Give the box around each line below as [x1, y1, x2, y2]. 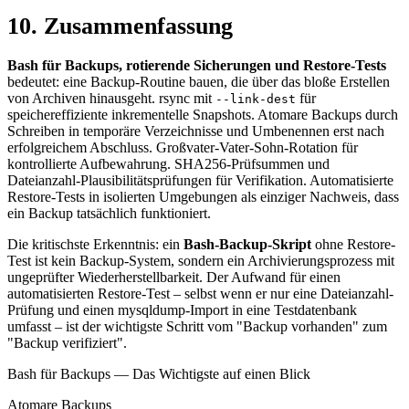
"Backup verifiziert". [7, 335, 127, 351]
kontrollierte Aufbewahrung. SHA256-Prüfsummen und [7, 156, 330, 173]
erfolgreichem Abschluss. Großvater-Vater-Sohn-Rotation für [7, 140, 358, 156]
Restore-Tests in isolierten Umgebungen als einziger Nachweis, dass [7, 189, 399, 205]
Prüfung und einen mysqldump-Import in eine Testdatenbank [7, 302, 357, 319]
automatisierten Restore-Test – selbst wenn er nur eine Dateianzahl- [7, 286, 393, 302]
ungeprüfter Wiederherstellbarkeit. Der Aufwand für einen [7, 269, 341, 286]
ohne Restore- [311, 236, 395, 253]
